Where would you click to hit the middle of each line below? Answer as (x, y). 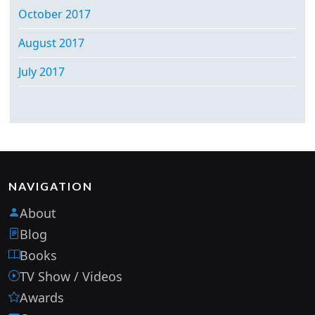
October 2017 (54, 14)
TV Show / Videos (71, 276)
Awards (42, 297)
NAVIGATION (51, 186)
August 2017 (51, 43)
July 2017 (41, 71)
